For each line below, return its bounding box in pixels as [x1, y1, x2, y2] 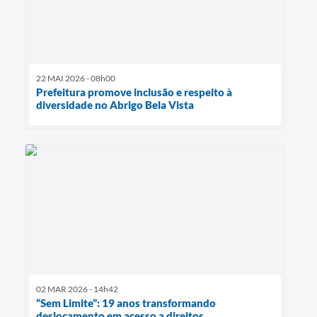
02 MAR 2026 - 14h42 [36, 283, 118, 294]
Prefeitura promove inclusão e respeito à [36, 85, 232, 98]
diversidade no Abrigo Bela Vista [36, 98, 194, 111]
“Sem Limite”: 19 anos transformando [36, 296, 216, 309]
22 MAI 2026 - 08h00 [36, 72, 115, 83]
